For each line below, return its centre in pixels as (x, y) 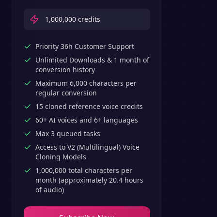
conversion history (65, 70)
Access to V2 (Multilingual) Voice (87, 147)
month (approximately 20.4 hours (89, 180)
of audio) (50, 190)
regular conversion (66, 93)
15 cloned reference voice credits (89, 106)
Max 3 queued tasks (68, 133)
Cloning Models (61, 157)
